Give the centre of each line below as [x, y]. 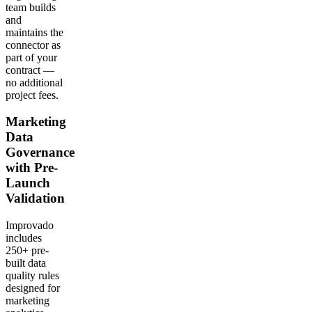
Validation [35, 198]
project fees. [32, 95]
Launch [28, 183]
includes [24, 238]
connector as [33, 45]
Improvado [30, 226]
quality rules [32, 276]
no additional [34, 82]
